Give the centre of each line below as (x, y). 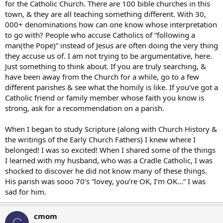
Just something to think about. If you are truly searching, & (106, 66)
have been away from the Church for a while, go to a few (102, 77)
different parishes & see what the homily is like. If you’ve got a (111, 87)
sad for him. (26, 192)
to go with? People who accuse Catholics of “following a (100, 35)
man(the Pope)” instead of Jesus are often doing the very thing (111, 45)
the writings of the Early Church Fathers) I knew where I (100, 139)
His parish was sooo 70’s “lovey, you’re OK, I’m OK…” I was (105, 181)
